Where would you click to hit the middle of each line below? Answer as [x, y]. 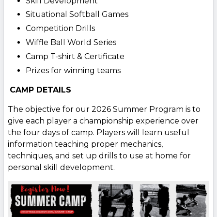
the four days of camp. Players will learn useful [99, 132]
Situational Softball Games [77, 15]
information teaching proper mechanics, [85, 144]
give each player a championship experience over [103, 121]
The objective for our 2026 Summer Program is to [104, 109]
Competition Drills [60, 29]
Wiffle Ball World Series [71, 43]
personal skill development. [61, 167]
